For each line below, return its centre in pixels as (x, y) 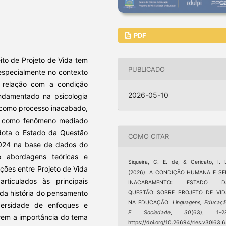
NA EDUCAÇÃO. (150, 202)
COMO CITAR (149, 136)
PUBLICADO (147, 69)
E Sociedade (149, 212)
